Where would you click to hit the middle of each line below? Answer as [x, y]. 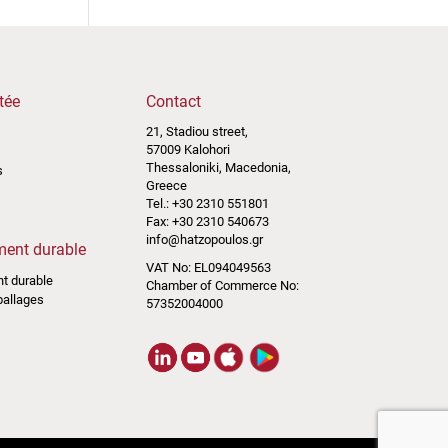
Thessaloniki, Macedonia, [218, 167]
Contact [173, 101]
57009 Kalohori [187, 149]
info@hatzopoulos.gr [204, 239]
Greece [166, 185]
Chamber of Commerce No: [222, 285]
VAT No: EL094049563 [208, 267]
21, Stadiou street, [196, 131]
